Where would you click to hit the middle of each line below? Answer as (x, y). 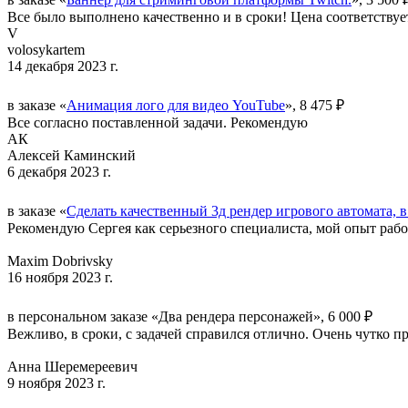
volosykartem (46, 49)
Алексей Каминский (71, 155)
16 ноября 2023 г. (60, 277)
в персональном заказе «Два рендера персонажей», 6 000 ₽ (190, 316)
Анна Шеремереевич (72, 366)
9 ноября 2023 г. (56, 382)
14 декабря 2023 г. (63, 66)
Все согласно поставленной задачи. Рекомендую (158, 122)
